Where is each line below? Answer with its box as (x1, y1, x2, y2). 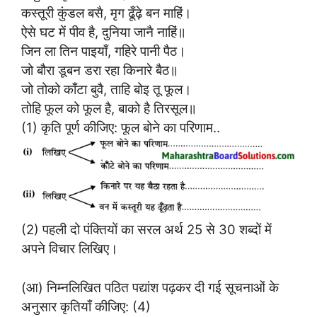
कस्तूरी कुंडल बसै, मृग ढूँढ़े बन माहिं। (21, 5, 192, 21)
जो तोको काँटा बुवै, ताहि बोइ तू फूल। (21, 81, 192, 98)
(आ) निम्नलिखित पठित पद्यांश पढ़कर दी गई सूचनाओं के (21, 279, 279, 295)
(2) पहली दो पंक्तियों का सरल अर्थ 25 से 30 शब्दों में (21, 221, 272, 237)
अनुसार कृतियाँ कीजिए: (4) (21, 298, 151, 314)
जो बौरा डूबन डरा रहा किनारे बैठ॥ (21, 62, 178, 79)
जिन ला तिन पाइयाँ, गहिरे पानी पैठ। (21, 43, 186, 59)
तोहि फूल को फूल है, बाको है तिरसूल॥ (21, 100, 197, 117)
